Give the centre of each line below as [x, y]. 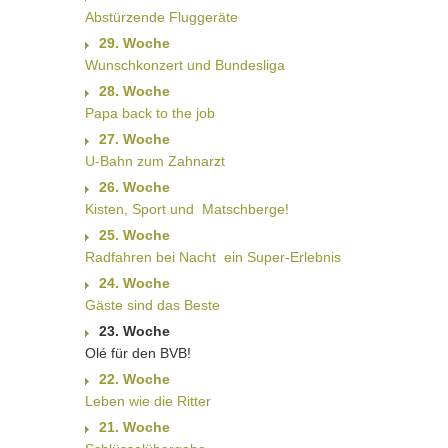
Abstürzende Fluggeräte [161, 17]
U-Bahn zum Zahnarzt [154, 161]
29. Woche [134, 43]
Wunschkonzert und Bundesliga [184, 65]
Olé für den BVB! [137, 353]
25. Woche [134, 235]
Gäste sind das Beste [152, 305]
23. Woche [134, 331]
